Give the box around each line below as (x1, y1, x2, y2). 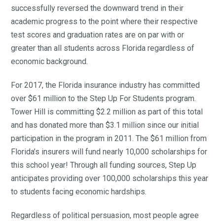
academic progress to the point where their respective (11, 17, 198, 27)
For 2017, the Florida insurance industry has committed (11, 80, 200, 90)
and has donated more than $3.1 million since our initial (11, 120, 199, 130)
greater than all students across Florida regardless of (11, 43, 195, 53)
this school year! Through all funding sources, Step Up (11, 160, 197, 170)
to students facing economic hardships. (11, 187, 147, 197)
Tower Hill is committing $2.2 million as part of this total (11, 107, 203, 117)
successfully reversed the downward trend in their (11, 3, 184, 13)
